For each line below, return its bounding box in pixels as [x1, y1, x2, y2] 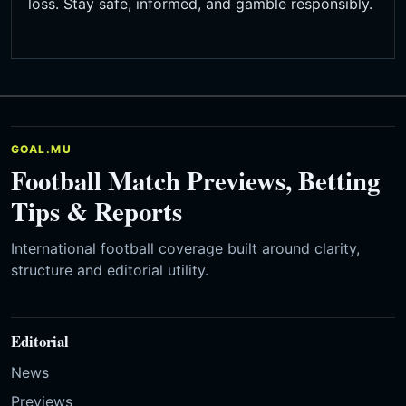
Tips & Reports [11, 192, 182, 231]
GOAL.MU [11, 142, 72, 157]
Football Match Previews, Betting [11, 161, 380, 200]
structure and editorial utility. [11, 261, 208, 280]
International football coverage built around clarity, [11, 239, 360, 258]
